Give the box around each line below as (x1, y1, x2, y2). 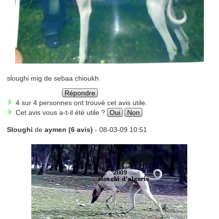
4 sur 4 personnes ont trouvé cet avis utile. (13, 98, 147, 107)
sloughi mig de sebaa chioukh (6, 74, 99, 82)
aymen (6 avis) (44, 125, 93, 133)
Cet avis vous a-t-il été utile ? (13, 108, 107, 116)
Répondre (65, 88, 96, 97)
